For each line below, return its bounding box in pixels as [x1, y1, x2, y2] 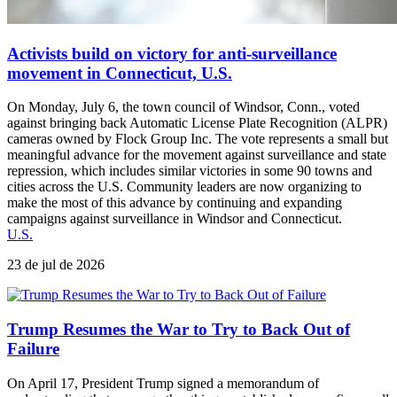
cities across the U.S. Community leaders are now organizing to [7, 179, 362, 195]
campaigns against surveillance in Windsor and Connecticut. [7, 211, 342, 227]
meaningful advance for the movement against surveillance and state [7, 147, 386, 163]
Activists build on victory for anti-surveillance [7, 43, 337, 63]
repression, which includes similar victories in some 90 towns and [7, 163, 372, 179]
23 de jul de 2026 [7, 257, 105, 273]
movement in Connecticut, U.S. [7, 63, 232, 82]
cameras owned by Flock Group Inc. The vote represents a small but [7, 131, 388, 147]
